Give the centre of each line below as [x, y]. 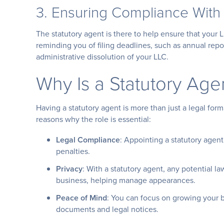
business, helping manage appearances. [126, 180]
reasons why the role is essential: [93, 119]
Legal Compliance [88, 139]
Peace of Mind [81, 197]
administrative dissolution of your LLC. [102, 56]
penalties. [73, 151]
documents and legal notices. [107, 209]
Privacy [69, 168]
